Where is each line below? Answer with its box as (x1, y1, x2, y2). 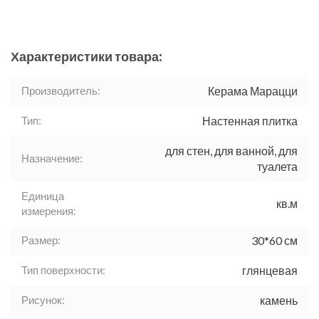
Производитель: (21, 84, 100, 98)
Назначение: (21, 152, 83, 165)
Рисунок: (21, 293, 65, 307)
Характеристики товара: (11, 48, 162, 65)
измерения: (21, 204, 76, 218)
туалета (257, 159, 298, 174)
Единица (21, 189, 64, 203)
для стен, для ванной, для (165, 144, 298, 158)
